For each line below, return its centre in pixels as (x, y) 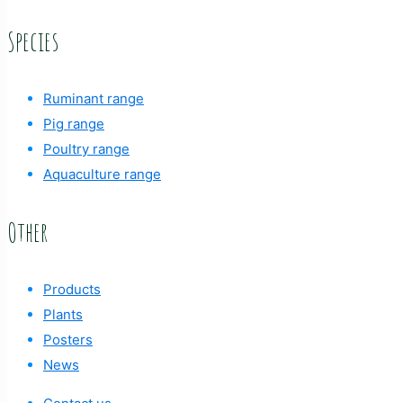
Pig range (74, 124)
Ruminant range (94, 99)
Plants (63, 314)
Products (72, 289)
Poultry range (86, 149)
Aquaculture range (102, 174)
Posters (68, 340)
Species (33, 41)
